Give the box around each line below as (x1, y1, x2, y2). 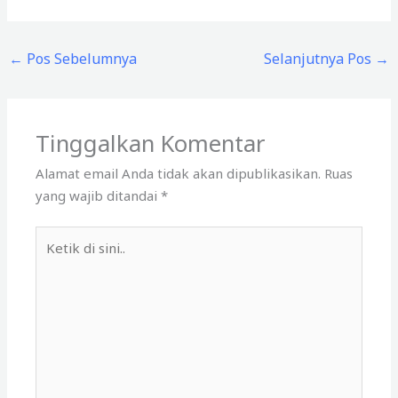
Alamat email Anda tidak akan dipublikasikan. (36, 163, 322, 182)
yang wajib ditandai (36, 186, 162, 204)
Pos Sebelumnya (23, 48, 138, 68)
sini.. (35, 272, 62, 291)
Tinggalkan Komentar (36, 127, 266, 159)
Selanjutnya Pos (263, 48, 375, 68)
